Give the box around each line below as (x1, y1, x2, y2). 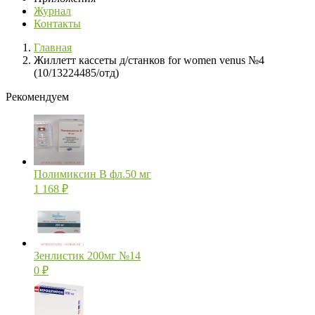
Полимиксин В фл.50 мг (34, 168, 151, 181)
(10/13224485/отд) (34, 67, 119, 79)
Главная (34, 41, 72, 54)
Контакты (34, 18, 81, 30)
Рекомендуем (6, 91, 69, 103)
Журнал (34, 5, 71, 18)
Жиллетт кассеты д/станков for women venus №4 (34, 54, 264, 67)
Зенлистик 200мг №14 (34, 250, 141, 262)
